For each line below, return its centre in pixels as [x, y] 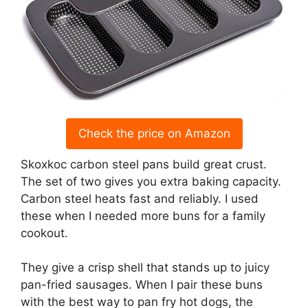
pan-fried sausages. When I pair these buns [142, 285]
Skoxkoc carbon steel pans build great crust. [144, 164]
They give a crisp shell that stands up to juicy [145, 267]
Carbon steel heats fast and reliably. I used [140, 198]
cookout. [44, 233]
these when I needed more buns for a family [143, 216]
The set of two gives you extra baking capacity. [151, 181]
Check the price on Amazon [154, 133]
